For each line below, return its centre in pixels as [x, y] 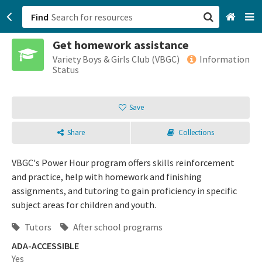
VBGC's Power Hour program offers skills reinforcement [123, 163]
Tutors [37, 227]
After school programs [117, 227]
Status [66, 70]
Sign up [152, 111]
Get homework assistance [121, 45]
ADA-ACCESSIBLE [45, 246]
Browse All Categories [182, 77]
